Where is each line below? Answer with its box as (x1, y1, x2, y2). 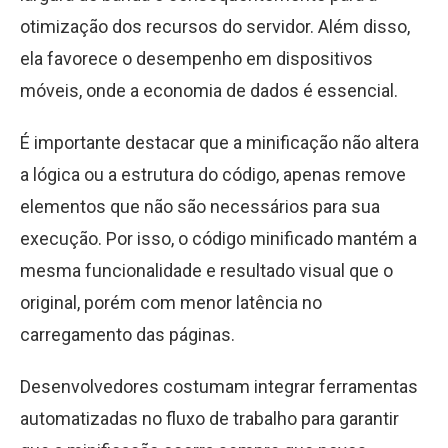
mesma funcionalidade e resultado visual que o (20, 260, 393, 282)
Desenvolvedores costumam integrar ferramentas (20, 376, 418, 398)
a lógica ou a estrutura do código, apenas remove (20, 164, 406, 186)
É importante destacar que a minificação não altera (20, 132, 419, 154)
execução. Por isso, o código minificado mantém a (20, 228, 417, 250)
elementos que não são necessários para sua (20, 196, 380, 218)
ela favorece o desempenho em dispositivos (20, 48, 373, 70)
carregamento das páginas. (20, 324, 235, 346)
